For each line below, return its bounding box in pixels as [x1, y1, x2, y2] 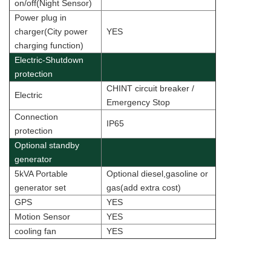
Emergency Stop [106, 97, 170, 108]
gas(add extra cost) [106, 183, 181, 193]
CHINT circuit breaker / [106, 83, 194, 94]
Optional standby [15, 140, 79, 151]
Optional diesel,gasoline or [106, 169, 208, 179]
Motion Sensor [15, 212, 70, 222]
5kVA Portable [15, 169, 68, 179]
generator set [15, 183, 66, 193]
